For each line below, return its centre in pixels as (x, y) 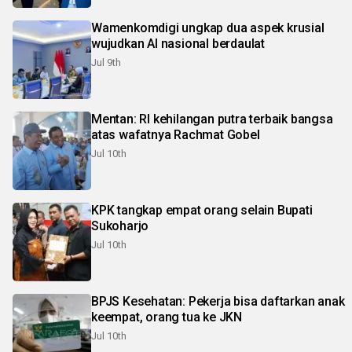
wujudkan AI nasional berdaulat (178, 43)
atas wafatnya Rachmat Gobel (176, 134)
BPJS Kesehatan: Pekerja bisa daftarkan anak (218, 301)
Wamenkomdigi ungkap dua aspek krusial (208, 27)
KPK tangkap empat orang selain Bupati (202, 210)
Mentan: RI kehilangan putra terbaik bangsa (212, 119)
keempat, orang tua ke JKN (167, 317)
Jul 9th (106, 62)
